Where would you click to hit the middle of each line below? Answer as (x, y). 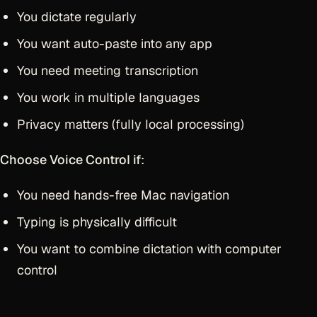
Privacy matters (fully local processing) (131, 124)
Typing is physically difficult (97, 222)
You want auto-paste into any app (115, 44)
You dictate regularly (77, 17)
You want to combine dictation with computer (149, 249)
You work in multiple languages (108, 97)
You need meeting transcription (108, 70)
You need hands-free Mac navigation (123, 195)
